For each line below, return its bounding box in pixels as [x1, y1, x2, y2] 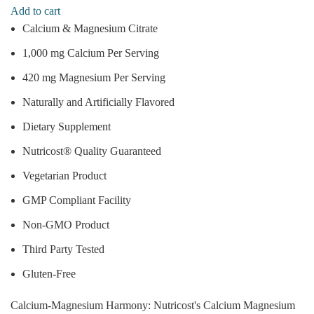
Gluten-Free [22, 267, 76, 280]
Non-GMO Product [22, 218, 109, 231]
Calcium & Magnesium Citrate [22, 22, 158, 34]
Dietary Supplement [22, 120, 111, 132]
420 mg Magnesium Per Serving [22, 71, 165, 83]
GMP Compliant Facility [22, 193, 131, 206]
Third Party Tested [22, 243, 104, 255]
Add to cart [11, 4, 60, 17]
